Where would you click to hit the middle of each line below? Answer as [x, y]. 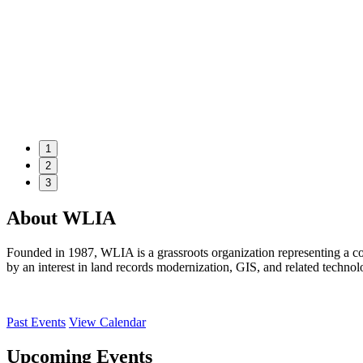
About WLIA [61, 218]
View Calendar [107, 322]
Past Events [36, 322]
